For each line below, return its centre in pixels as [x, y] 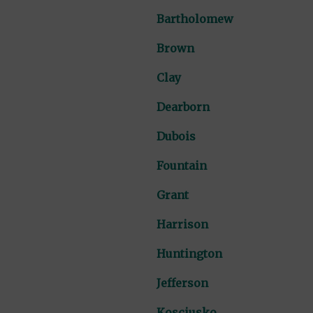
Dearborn [183, 107]
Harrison [182, 224]
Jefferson [182, 283]
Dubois [176, 136]
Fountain [181, 165]
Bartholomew [195, 19]
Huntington [189, 253]
